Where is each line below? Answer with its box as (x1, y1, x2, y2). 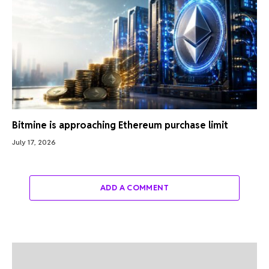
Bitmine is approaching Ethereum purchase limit (12, 119, 228, 132)
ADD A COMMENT (100, 183, 169, 193)
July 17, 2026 (12, 138, 56, 147)
